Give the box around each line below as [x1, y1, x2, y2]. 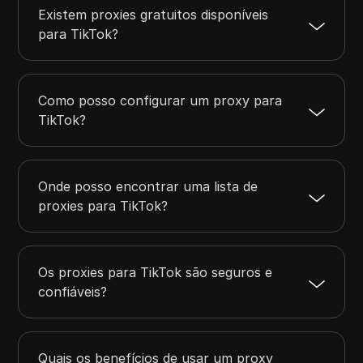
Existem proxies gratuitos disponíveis [38, 6, 269, 23]
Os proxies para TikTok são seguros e [38, 264, 273, 281]
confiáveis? [38, 284, 108, 301]
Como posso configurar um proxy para [38, 92, 283, 109]
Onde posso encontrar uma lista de [38, 178, 258, 195]
